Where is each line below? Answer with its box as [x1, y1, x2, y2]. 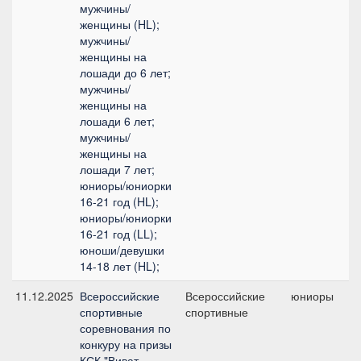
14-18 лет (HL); [80, 258, 160, 274]
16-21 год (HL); [80, 193, 159, 210]
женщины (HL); [80, 16, 160, 32]
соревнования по [80, 320, 171, 336]
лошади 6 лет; [80, 113, 155, 129]
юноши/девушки [80, 242, 164, 258]
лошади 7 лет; [80, 161, 155, 177]
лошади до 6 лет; [80, 64, 171, 81]
